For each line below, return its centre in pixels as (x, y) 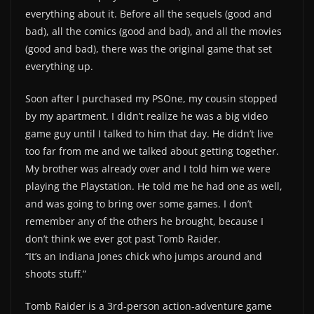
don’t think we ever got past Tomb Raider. (123, 239)
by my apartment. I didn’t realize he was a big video (146, 116)
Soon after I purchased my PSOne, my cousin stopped (151, 99)
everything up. (59, 67)
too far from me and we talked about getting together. (152, 151)
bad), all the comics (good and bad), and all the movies (153, 32)
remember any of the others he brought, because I (144, 221)
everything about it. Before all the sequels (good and (149, 14)
